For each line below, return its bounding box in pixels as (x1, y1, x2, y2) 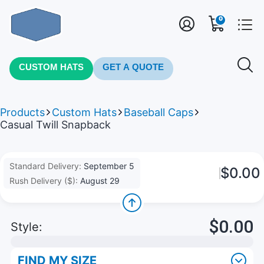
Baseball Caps (124, 106, 193, 118)
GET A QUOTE (103, 61, 164, 72)
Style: (11, 220, 42, 234)
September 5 (84, 161, 134, 171)
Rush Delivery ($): (9, 176, 80, 186)
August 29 (80, 176, 120, 186)
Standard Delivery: (9, 161, 84, 171)
